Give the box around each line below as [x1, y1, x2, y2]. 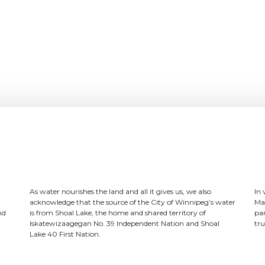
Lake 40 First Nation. [29, 229, 101, 238]
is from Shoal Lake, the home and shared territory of [29, 208, 206, 217]
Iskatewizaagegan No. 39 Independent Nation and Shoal [29, 218, 219, 228]
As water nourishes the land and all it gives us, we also [29, 186, 211, 196]
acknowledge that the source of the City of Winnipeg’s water [29, 197, 235, 206]
